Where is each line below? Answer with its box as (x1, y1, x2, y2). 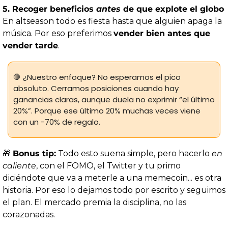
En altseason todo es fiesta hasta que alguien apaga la (3, 16, 222, 26)
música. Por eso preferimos (3, 28, 113, 39)
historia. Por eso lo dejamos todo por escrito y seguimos (3, 185, 225, 195)
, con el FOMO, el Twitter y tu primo (36, 161, 181, 171)
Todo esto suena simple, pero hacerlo (56, 149, 212, 159)
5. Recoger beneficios (3, 4, 96, 14)
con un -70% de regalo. (13, 117, 100, 128)
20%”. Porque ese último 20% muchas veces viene (13, 105, 201, 117)
